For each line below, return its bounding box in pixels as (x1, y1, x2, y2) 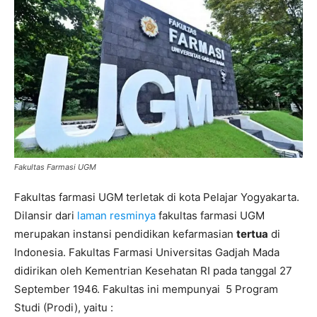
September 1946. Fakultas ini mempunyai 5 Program (14, 282, 278, 296)
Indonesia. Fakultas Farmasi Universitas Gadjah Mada (14, 246, 279, 260)
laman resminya (77, 209, 156, 223)
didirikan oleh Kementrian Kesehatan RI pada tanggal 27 (14, 264, 292, 278)
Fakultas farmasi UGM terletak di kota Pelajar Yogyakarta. (14, 190, 299, 204)
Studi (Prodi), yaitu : (14, 301, 113, 315)
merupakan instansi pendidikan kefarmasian (14, 227, 236, 241)
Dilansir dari (14, 209, 77, 223)
